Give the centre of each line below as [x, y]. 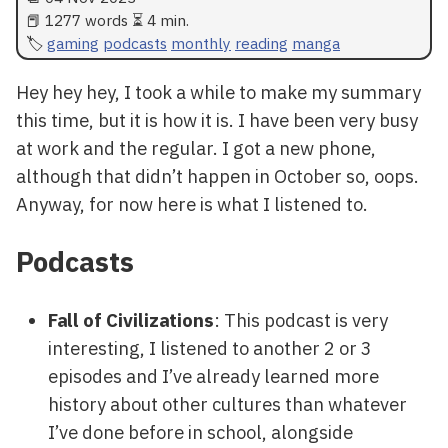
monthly [201, 42]
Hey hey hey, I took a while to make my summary [218, 92]
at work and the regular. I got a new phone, [196, 148]
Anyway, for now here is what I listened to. [192, 204]
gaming [73, 42]
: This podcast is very [301, 320]
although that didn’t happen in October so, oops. [217, 176]
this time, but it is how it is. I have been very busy [217, 120]
